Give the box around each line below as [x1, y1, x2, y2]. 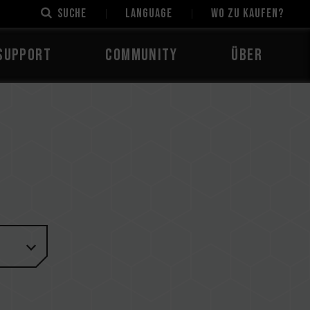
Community [105, 45, 178, 65]
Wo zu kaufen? [211, 6, 284, 21]
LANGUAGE [125, 6, 172, 21]
